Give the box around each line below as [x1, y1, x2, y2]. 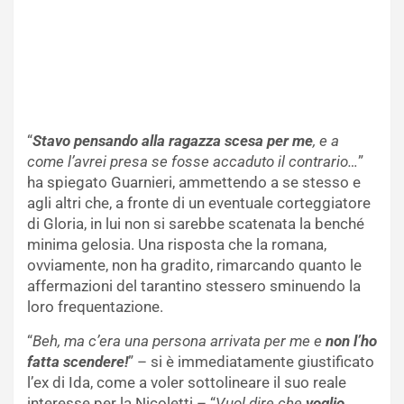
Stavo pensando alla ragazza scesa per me [32, 132, 313, 151]
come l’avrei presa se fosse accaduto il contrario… [27, 152, 358, 171]
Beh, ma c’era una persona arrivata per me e [32, 332, 326, 351]
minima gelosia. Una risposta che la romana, [27, 235, 326, 254]
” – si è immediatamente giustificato [128, 353, 374, 372]
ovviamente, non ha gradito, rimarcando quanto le [27, 256, 362, 275]
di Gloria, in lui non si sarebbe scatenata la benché [27, 215, 364, 234]
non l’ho [326, 332, 377, 351]
